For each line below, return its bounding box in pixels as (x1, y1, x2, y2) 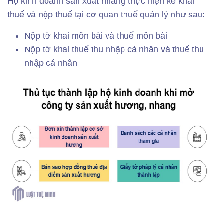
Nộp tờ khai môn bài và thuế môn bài (24, 31, 167, 41)
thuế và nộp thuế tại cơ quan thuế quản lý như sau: (7, 10, 205, 19)
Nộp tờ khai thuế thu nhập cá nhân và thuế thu (24, 45, 204, 54)
